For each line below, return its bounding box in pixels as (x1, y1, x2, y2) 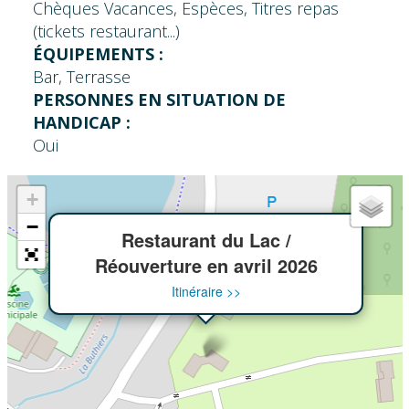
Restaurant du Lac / (121, 225, 290, 253)
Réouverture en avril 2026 (94, 251, 317, 278)
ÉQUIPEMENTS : (32, 42, 163, 65)
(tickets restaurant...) (32, 19, 180, 42)
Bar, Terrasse (32, 65, 131, 88)
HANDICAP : (32, 110, 131, 133)
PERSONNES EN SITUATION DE (32, 88, 286, 110)
